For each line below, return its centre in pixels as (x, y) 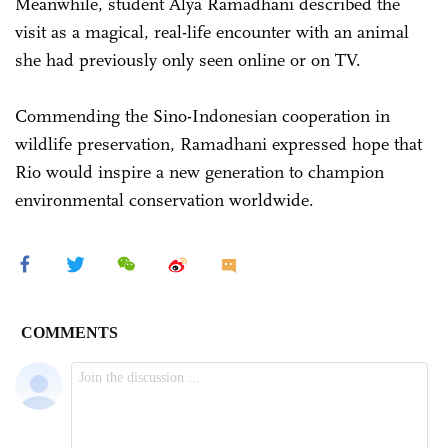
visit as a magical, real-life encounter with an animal (212, 31)
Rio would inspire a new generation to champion (199, 171)
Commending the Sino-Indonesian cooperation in (202, 115)
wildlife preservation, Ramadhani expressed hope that (218, 143)
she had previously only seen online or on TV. (188, 59)
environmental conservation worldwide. (164, 199)
